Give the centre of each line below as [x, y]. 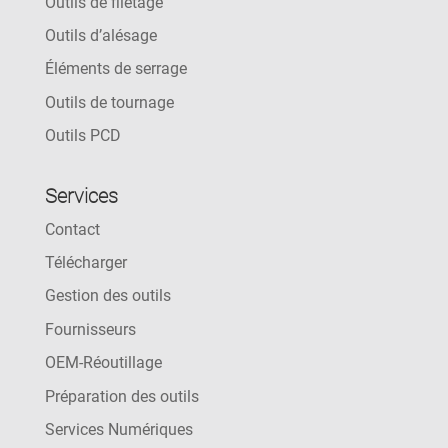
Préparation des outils [121, 396]
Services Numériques [118, 429]
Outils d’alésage [100, 36]
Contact [72, 229]
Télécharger [85, 262]
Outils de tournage [109, 102]
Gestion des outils [107, 296]
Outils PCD [82, 136]
